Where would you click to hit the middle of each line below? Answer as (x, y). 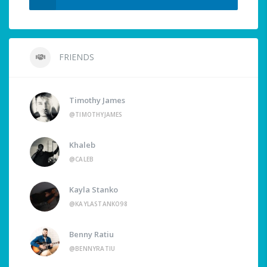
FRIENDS (75, 57)
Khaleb (82, 145)
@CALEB (82, 159)
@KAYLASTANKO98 (98, 204)
